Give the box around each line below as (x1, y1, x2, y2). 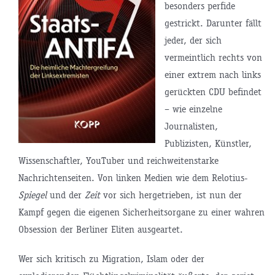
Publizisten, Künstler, (164, 137, 252, 150)
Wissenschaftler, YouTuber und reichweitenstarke (18, 155, 219, 167)
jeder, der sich (164, 34, 222, 47)
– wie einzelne (164, 103, 222, 115)
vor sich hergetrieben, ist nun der (99, 189, 242, 201)
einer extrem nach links (164, 69, 261, 81)
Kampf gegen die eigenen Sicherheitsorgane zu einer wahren (18, 206, 265, 219)
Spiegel (18, 189, 47, 201)
